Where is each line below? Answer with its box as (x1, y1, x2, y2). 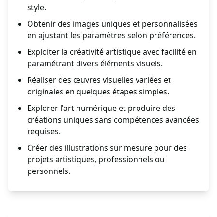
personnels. (27, 166, 70, 177)
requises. (27, 126, 61, 137)
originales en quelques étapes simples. (27, 86, 169, 97)
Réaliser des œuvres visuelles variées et (27, 75, 171, 86)
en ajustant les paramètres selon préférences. (27, 30, 196, 41)
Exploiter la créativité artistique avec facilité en (27, 46, 197, 58)
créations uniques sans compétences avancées (27, 114, 199, 125)
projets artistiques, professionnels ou (27, 154, 165, 165)
